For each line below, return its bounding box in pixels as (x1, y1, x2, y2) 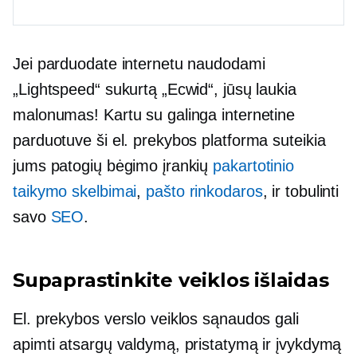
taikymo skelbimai (13, 182, 137, 201)
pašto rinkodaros (146, 182, 263, 201)
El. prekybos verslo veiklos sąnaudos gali (13, 310, 299, 328)
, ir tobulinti (262, 182, 339, 201)
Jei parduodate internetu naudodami (13, 55, 265, 73)
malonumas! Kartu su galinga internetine (13, 106, 296, 124)
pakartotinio (213, 157, 295, 175)
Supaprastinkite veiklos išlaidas (13, 269, 329, 292)
